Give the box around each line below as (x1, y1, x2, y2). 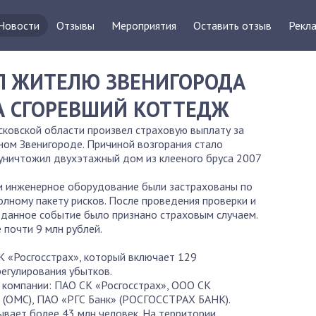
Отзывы (56, 18, 95, 32)
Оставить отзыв (193, 18, 272, 32)
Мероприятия (111, 18, 176, 32)
